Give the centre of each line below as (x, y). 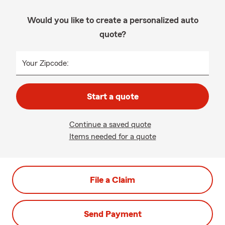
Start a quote (113, 96)
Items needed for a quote (113, 137)
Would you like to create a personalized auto (113, 20)
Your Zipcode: (45, 63)
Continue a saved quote (110, 125)
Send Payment (113, 214)
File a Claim (113, 180)
